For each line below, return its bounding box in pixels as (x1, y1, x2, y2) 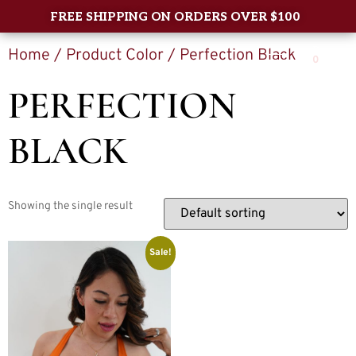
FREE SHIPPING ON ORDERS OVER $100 (49, 9, 300, 24)
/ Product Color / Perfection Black (50, 45, 296, 66)
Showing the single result (8, 199, 133, 213)
